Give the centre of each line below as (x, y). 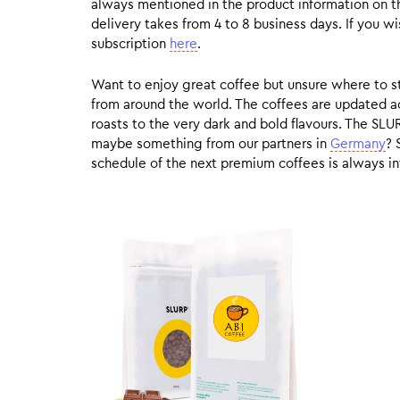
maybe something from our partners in (211, 144)
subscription (130, 44)
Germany (358, 144)
